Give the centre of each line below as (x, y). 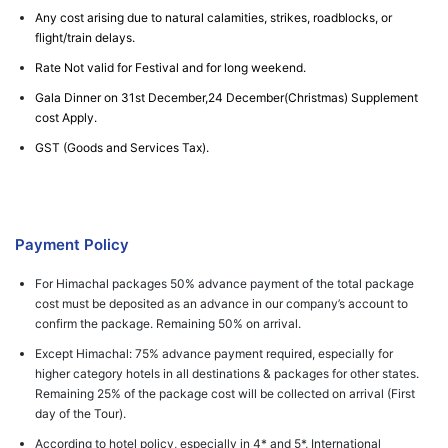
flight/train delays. (85, 37)
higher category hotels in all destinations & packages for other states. (227, 373)
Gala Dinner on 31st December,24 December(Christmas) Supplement (226, 97)
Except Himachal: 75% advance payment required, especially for (214, 353)
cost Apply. (66, 117)
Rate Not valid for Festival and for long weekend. (170, 67)
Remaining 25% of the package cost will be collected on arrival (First (225, 393)
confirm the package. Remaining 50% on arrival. (168, 323)
